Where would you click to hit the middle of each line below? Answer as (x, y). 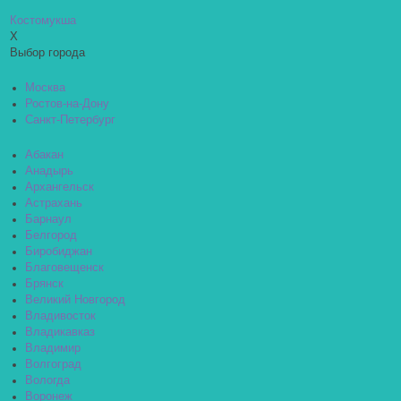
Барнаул (48, 219)
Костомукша (43, 21)
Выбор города (47, 53)
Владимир (53, 348)
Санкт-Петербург (70, 120)
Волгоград (53, 364)
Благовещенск (64, 268)
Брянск (44, 284)
